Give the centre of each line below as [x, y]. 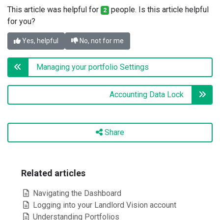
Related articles [53, 173]
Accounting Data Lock [147, 94]
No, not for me [101, 41]
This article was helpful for [54, 9]
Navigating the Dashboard [76, 193]
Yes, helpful [40, 41]
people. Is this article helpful [159, 9]
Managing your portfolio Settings [93, 67]
